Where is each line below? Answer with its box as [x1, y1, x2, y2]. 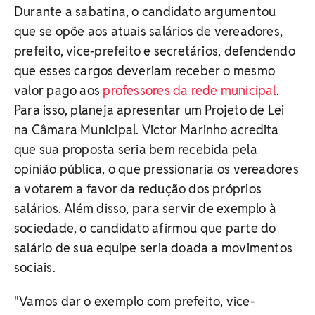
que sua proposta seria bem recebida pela [14, 141, 257, 157]
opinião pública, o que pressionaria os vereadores [14, 160, 299, 177]
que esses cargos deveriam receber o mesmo [14, 62, 276, 79]
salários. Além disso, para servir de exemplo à [14, 200, 277, 217]
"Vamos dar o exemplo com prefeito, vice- [14, 292, 255, 309]
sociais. [14, 259, 56, 276]
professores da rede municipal [103, 82, 276, 98]
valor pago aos [14, 82, 103, 98]
